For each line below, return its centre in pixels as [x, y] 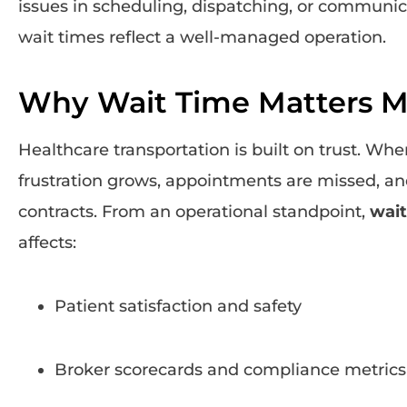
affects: [47, 242]
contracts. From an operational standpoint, [194, 211]
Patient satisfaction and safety [178, 306]
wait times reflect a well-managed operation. [202, 37]
